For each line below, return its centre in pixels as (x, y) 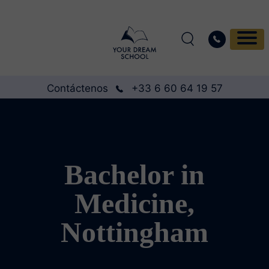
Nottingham (134, 232)
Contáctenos (77, 88)
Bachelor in (134, 174)
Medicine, (134, 203)
